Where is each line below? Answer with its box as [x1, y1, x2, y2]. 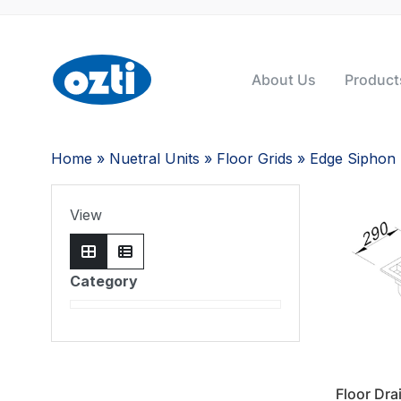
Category [70, 272, 138, 290]
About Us [251, 71, 316, 89]
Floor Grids [217, 149, 293, 167]
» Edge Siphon [293, 149, 396, 167]
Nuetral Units [109, 149, 200, 167]
